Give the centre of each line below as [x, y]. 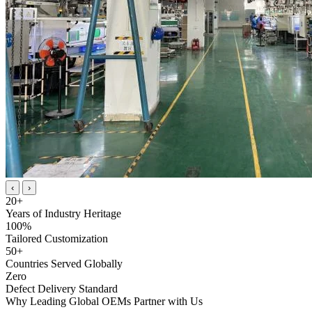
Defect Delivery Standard [62, 288]
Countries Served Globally [64, 263]
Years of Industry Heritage [63, 213]
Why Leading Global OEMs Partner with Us [104, 301]
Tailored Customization [57, 238]
